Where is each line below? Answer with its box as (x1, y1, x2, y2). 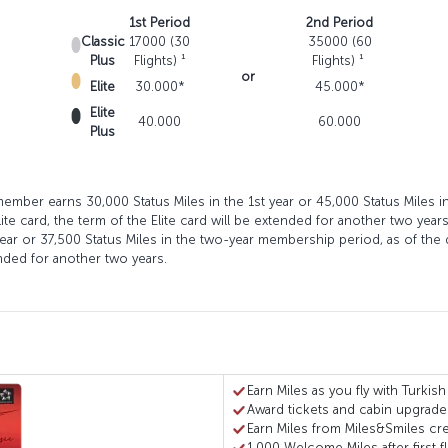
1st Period (129, 15, 190, 31)
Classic (80, 34, 125, 50)
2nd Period (306, 15, 373, 31)
